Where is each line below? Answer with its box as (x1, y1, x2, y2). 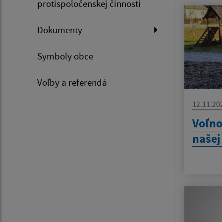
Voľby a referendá (37, 76, 107, 89)
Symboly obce (37, 50, 93, 62)
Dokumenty (37, 24, 82, 36)
